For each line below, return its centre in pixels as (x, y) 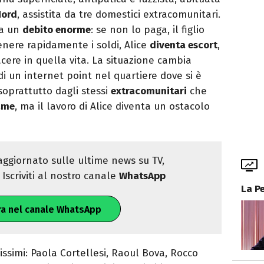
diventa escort (184, 45)
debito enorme (57, 30)
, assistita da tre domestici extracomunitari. (119, 15)
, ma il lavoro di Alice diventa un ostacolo (112, 107)
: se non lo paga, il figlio (148, 30)
